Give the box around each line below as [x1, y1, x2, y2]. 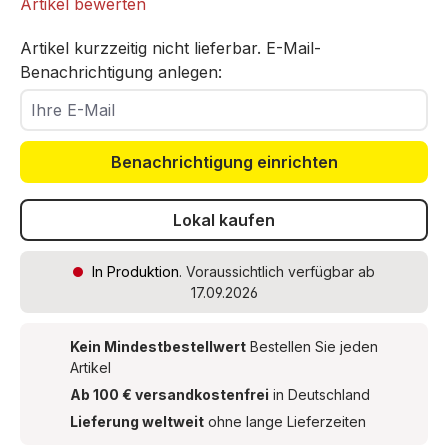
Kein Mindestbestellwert [70, 338, 246, 355]
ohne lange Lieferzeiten [204, 413, 366, 430]
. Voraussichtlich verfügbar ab [179, 263, 375, 280]
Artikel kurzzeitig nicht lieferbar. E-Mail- [20, 38, 321, 58]
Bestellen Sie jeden [246, 338, 378, 355]
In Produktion [92, 263, 179, 280]
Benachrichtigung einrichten [110, 152, 338, 172]
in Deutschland [269, 386, 370, 403]
